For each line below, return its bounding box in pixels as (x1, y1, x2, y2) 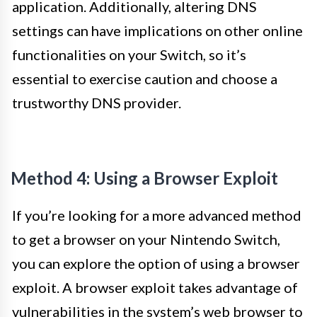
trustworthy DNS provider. (12, 94, 181, 111)
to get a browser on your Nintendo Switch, (12, 231, 280, 248)
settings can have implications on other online (12, 22, 303, 39)
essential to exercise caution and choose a (12, 70, 277, 87)
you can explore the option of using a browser (12, 255, 300, 272)
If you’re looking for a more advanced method (12, 207, 301, 224)
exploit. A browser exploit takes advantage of (12, 279, 298, 296)
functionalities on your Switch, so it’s (12, 46, 246, 63)
